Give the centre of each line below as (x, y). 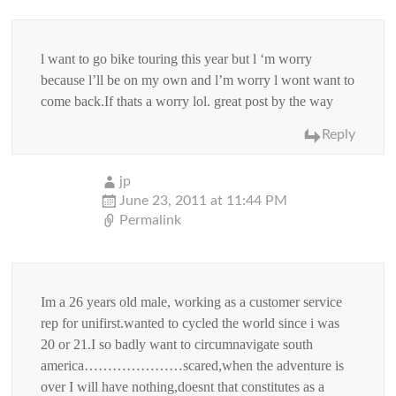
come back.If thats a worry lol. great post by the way (187, 101)
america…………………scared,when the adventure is (193, 365)
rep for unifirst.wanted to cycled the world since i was (190, 323)
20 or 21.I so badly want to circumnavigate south (177, 344)
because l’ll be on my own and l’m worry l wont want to (198, 80)
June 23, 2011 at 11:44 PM (204, 200)
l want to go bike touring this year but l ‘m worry (177, 58)
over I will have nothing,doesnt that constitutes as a (183, 386)
